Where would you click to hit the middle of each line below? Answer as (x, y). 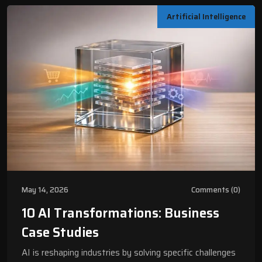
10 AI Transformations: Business (120, 213)
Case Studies (60, 232)
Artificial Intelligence (206, 17)
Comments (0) (216, 189)
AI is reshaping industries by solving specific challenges (129, 252)
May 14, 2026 (45, 189)
